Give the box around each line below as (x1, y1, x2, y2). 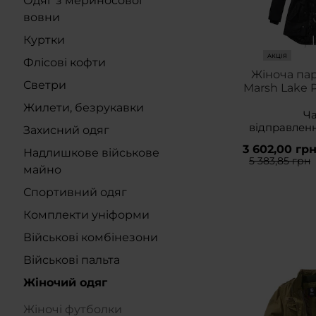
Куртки (23, 33, 65, 47)
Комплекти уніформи (23, 208, 150, 221)
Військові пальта (23, 253, 120, 267)
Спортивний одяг (23, 186, 127, 199)
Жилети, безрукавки (23, 101, 144, 114)
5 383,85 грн (249, 154, 311, 168)
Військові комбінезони (23, 231, 158, 244)
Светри (23, 78, 66, 92)
